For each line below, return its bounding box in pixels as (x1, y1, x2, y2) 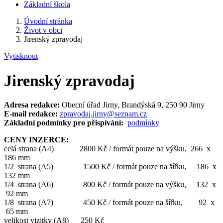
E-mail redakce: (4, 109, 58, 118)
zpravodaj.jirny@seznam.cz (60, 109, 147, 118)
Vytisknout (4, 52, 38, 61)
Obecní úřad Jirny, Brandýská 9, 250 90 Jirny (60, 100, 205, 109)
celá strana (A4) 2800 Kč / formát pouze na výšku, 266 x (4, 144, 213, 153)
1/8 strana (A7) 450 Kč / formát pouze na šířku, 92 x (4, 198, 217, 207)
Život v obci (24, 26, 62, 35)
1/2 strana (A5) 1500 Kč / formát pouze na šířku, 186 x (4, 162, 219, 171)
